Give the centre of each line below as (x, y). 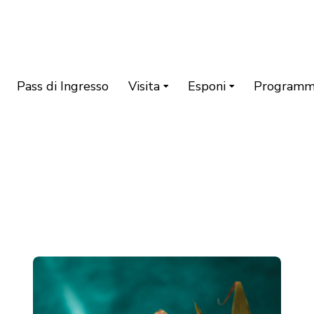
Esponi (206, 86)
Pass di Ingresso (63, 86)
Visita (144, 86)
